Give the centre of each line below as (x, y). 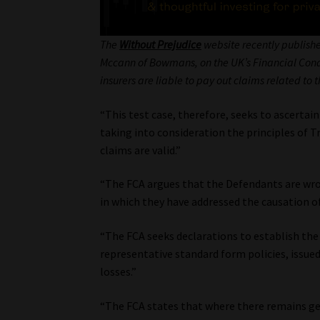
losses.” (119, 272)
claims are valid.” (141, 150)
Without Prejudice (161, 45)
